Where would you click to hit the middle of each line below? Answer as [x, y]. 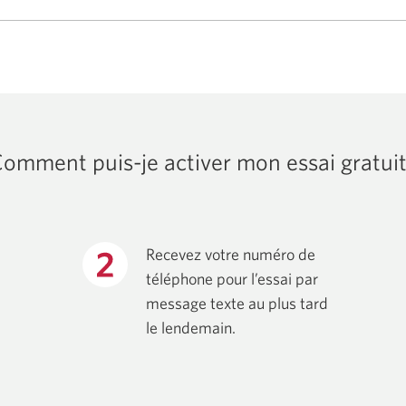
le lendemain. [190, 328]
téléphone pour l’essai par [232, 279]
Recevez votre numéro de [230, 255]
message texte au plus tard [237, 304]
